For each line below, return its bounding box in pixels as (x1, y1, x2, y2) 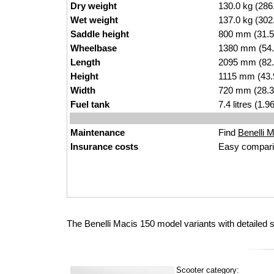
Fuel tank (70, 99, 109, 109)
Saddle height (70, 29, 129, 39)
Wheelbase (70, 43, 117, 53)
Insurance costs (70, 141, 138, 152)
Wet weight (70, 15, 118, 25)
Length (70, 57, 100, 67)
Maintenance (70, 127, 125, 138)
